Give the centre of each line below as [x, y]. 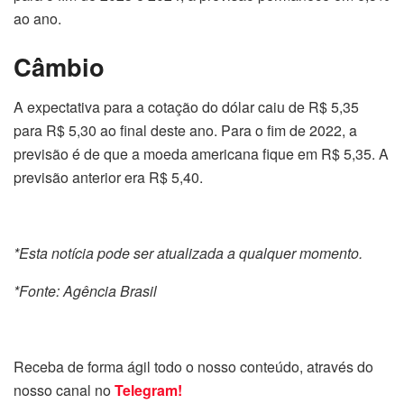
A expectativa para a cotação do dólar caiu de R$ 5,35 [186, 106]
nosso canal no [64, 390]
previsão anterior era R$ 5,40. [108, 177]
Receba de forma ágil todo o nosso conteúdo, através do [193, 366]
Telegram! [148, 390]
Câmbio [59, 67]
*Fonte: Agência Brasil [85, 290]
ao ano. [37, 18]
